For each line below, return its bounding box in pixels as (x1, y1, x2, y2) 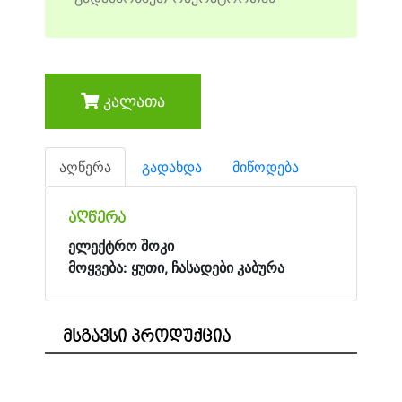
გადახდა (142, 158, 202, 176)
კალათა (99, 92, 165, 110)
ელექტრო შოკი (68, 237, 181, 255)
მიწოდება (232, 158, 299, 176)
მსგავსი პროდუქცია (63, 327, 231, 347)
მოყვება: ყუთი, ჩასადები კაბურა (68, 258, 284, 276)
